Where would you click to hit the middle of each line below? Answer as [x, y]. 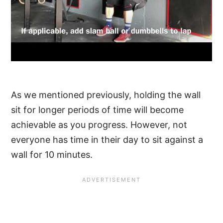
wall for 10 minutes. [52, 154]
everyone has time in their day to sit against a [107, 139]
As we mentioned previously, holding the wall [106, 95]
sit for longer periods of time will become [98, 110]
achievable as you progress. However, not [99, 124]
